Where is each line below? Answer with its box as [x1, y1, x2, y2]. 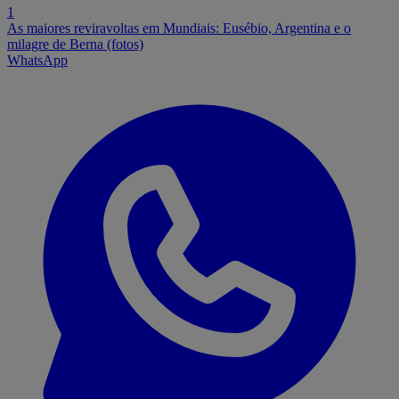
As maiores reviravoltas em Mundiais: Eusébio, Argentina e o [7, 20, 351, 37]
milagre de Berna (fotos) [7, 37, 143, 53]
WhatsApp [7, 53, 68, 69]
